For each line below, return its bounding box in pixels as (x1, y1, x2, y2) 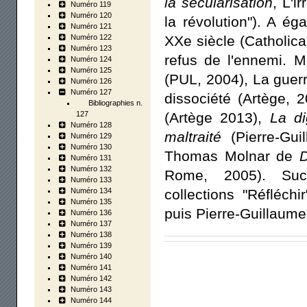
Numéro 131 (71, 153, 112, 162)
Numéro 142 (71, 274, 112, 282)
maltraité (164, 129, 221, 145)
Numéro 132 (71, 164, 112, 173)
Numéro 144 (71, 296, 112, 304)
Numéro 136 (71, 208, 112, 217)
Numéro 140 (71, 252, 112, 260)
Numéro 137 (71, 219, 112, 228)
